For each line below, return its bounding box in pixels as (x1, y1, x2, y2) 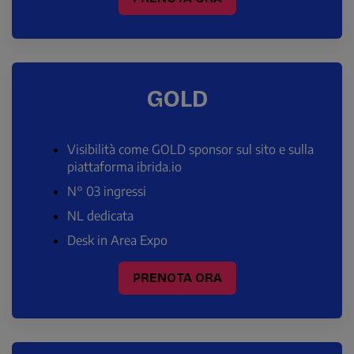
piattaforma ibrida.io (67, 159, 182, 175)
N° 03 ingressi (67, 183, 146, 199)
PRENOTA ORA (132, 270, 222, 285)
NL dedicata (67, 208, 134, 224)
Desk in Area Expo (67, 232, 168, 248)
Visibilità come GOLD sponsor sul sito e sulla (67, 141, 314, 157)
